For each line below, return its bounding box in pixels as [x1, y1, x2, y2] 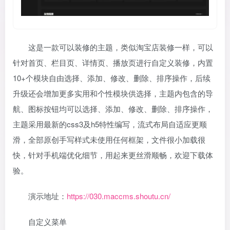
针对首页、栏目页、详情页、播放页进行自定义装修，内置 [13, 57, 213, 68]
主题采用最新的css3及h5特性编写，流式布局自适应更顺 [13, 119, 207, 130]
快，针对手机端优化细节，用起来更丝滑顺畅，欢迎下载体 [13, 149, 213, 161]
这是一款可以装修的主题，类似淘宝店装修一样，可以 [28, 42, 213, 53]
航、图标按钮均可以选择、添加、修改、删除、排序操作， [13, 103, 213, 114]
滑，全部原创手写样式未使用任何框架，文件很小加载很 [13, 134, 205, 145]
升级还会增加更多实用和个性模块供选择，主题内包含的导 [13, 88, 213, 99]
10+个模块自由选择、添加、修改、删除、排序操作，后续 [13, 72, 210, 84]
